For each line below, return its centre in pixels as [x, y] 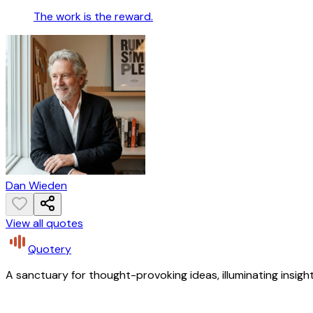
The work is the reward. [93, 17]
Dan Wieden [36, 186]
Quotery [50, 249]
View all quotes [44, 224]
